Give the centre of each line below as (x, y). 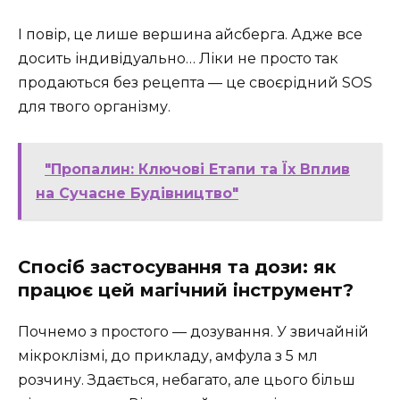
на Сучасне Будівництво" (137, 193)
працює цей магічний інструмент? (186, 290)
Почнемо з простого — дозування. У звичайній (193, 331)
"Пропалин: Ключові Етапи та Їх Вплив (197, 169)
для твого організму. (94, 106)
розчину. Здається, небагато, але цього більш (187, 379)
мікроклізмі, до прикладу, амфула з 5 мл (168, 355)
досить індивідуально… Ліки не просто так (178, 58)
